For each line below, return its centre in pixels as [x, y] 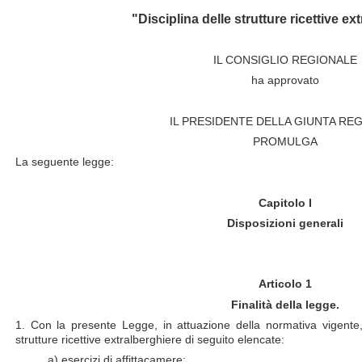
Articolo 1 [285, 284]
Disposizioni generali [285, 223]
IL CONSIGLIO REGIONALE [285, 60]
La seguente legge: [65, 162]
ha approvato [285, 80]
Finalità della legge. [285, 304]
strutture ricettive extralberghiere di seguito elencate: [150, 339]
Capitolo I [285, 202]
